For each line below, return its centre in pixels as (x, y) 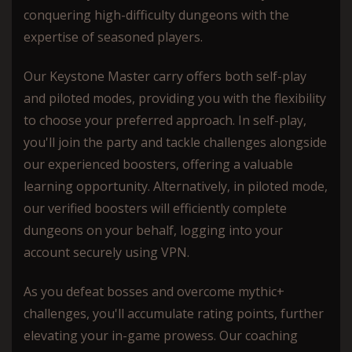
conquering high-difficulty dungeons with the (156, 15)
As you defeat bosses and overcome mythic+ (154, 291)
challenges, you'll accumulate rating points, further (174, 313)
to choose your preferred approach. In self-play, (165, 120)
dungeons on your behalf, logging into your (153, 230)
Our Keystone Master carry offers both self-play (165, 76)
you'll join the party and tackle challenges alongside (175, 142)
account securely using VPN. (106, 252)
